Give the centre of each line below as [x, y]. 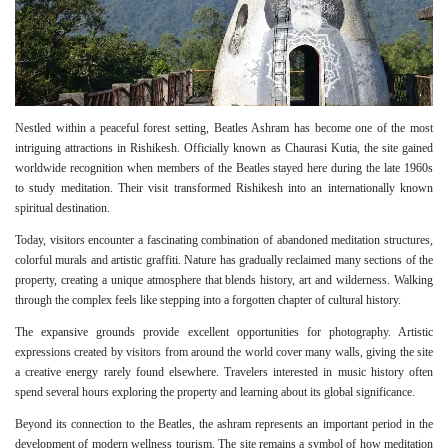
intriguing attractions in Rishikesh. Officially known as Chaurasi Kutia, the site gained [224, 147]
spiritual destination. [62, 207]
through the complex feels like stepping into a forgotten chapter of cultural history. [208, 299]
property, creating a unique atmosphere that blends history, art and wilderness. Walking [224, 279]
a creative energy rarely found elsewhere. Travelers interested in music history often [224, 371]
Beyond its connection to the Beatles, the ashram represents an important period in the [224, 423]
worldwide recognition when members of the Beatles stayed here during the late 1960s [224, 167]
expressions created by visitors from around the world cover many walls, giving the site [224, 351]
